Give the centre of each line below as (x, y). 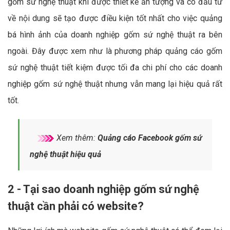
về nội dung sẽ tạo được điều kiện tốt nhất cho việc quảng (115, 18)
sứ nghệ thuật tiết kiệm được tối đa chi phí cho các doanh (115, 67)
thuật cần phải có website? (76, 206)
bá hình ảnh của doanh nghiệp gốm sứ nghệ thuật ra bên (115, 34)
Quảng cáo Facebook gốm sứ (150, 138)
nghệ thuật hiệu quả (65, 154)
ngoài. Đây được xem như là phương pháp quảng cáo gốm (115, 51)
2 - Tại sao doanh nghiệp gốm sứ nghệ (103, 189)
